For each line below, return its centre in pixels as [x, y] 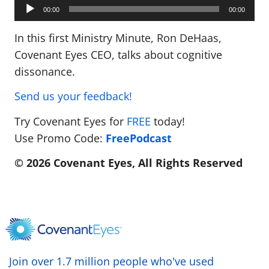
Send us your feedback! [73, 96]
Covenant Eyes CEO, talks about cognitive [118, 54]
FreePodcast [139, 138]
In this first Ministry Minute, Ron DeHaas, [118, 38]
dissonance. [46, 71]
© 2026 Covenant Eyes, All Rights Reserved [128, 163]
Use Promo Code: [60, 138]
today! [169, 121]
